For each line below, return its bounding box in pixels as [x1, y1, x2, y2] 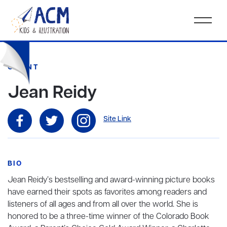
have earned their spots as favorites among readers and [8, 186, 207, 198]
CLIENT [8, 62, 39, 72]
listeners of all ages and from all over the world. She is [8, 199, 198, 210]
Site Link [103, 115, 131, 125]
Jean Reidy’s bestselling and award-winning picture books [8, 174, 215, 186]
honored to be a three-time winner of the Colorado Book [8, 211, 209, 222]
